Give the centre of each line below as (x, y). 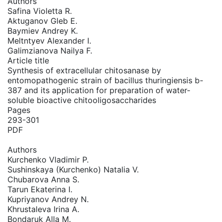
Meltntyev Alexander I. (49, 41)
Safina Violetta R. (40, 11)
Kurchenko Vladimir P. (48, 160)
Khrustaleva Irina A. (43, 209)
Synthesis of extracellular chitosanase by (84, 70)
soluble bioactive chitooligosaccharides (82, 100)
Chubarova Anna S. (43, 179)
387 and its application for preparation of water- (99, 90)
